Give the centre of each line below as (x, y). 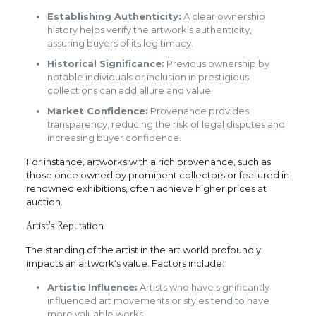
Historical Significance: (105, 64)
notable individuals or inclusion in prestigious (148, 77)
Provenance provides (198, 111)
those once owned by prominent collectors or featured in (157, 175)
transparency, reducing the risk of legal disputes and (166, 124)
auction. (44, 202)
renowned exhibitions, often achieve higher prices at (146, 189)
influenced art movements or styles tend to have (158, 301)
